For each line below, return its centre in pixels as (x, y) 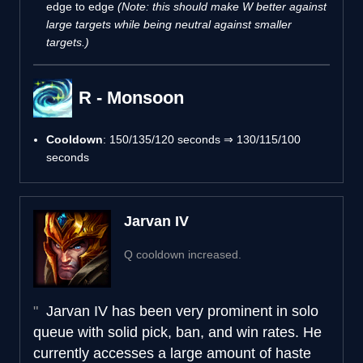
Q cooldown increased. (183, 254)
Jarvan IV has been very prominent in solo (180, 311)
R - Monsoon (131, 97)
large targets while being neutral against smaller (169, 24)
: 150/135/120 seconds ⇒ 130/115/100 (202, 139)
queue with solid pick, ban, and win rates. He (177, 332)
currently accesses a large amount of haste (172, 353)
